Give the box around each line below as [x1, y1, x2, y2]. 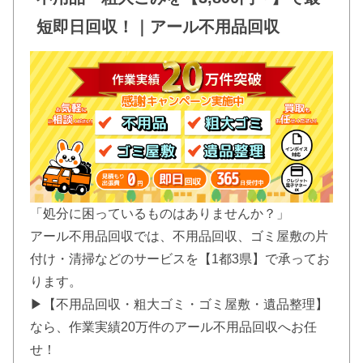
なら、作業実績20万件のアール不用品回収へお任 [30, 319, 317, 334]
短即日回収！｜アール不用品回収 [36, 17, 280, 36]
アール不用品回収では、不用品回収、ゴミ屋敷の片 [30, 228, 328, 243]
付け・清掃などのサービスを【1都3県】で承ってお [30, 251, 330, 266]
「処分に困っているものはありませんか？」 [30, 206, 289, 220]
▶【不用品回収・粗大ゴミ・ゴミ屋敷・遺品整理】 [30, 297, 328, 311]
